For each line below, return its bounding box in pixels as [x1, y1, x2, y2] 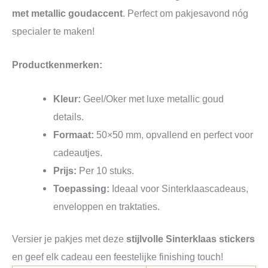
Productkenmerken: [12, 59, 102, 71]
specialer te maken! [12, 26, 95, 37]
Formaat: [53, 129, 95, 140]
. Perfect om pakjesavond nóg [123, 8, 248, 19]
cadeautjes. [53, 147, 103, 158]
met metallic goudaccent [12, 8, 123, 19]
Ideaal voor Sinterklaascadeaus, [109, 182, 249, 194]
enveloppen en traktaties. [53, 200, 160, 212]
